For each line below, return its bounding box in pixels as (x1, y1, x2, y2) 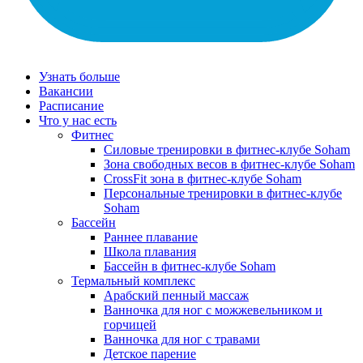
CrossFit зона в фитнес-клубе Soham (104, 172, 301, 186)
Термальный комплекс (71, 274, 195, 288)
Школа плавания (104, 245, 196, 258)
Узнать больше (39, 70, 120, 83)
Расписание (39, 99, 104, 113)
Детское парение (104, 347, 196, 361)
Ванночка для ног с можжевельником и (104, 303, 322, 317)
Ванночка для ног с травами (104, 332, 260, 346)
